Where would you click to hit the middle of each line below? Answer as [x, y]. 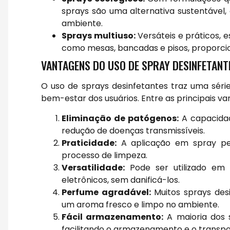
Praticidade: [89, 143]
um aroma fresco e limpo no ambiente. [140, 204]
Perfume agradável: [106, 192]
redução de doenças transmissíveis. [133, 130]
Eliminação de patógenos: [120, 118]
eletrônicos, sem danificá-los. [121, 180]
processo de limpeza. [104, 155]
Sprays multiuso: [99, 36]
